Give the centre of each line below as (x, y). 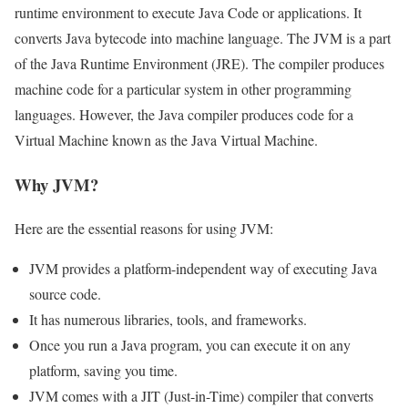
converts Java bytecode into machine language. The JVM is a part (203, 37)
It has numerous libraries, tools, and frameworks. (168, 320)
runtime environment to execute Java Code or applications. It (188, 12)
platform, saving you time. (103, 371)
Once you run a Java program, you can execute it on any (190, 345)
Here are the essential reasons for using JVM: (144, 229)
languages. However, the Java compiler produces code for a (184, 114)
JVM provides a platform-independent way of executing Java (203, 269)
